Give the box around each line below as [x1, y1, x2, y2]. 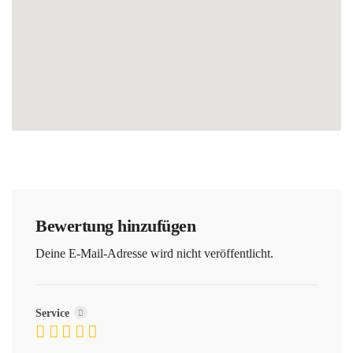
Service [35, 307, 72, 320]
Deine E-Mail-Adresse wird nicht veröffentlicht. [35, 247, 273, 261]
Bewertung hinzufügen [35, 216, 195, 236]
